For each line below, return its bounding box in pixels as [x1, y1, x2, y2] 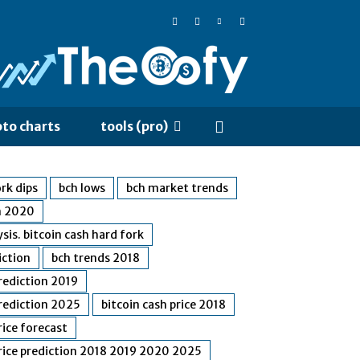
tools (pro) [100, 118, 168, 134]
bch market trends [126, 181, 228, 196]
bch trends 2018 [51, 251, 140, 266]
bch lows [59, 181, 105, 196]
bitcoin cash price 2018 [101, 297, 226, 313]
